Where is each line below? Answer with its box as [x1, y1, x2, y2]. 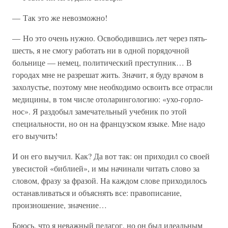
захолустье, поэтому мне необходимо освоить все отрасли [12, 81, 213, 92]
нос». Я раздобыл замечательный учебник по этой [12, 106, 187, 117]
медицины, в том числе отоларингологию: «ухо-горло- [12, 94, 203, 104]
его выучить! [12, 130, 58, 141]
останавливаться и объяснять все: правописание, [12, 187, 182, 198]
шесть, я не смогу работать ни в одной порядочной [12, 45, 189, 55]
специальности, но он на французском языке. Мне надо [12, 118, 205, 129]
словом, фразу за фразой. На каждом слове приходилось [12, 175, 207, 186]
